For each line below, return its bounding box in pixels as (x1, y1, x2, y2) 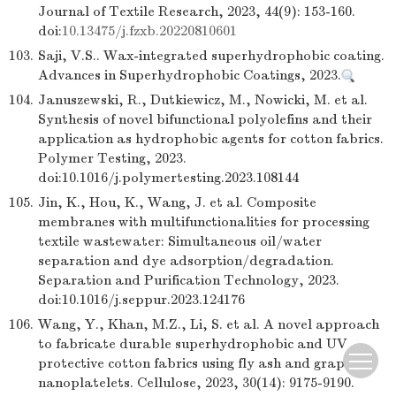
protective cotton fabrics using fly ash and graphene (38, 355, 375, 371)
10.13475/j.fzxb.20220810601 (62, 23, 237, 39)
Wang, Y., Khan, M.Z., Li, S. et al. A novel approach (38, 316, 379, 332)
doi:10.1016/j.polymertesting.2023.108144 (38, 170, 299, 186)
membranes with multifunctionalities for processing (38, 214, 369, 230)
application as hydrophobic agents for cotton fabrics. (38, 131, 384, 147)
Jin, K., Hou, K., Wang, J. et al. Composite (38, 194, 316, 210)
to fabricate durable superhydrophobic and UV (38, 336, 347, 352)
